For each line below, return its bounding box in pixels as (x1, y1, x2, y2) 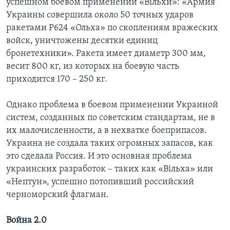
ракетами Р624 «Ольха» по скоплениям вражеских (6, 23, 218, 33)
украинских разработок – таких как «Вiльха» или (6, 164, 213, 174)
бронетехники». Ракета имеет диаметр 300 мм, (6, 48, 206, 59)
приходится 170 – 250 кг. (6, 74, 107, 84)
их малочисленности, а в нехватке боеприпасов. (6, 125, 207, 136)
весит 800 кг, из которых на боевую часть (6, 61, 179, 71)
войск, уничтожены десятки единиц (6, 35, 158, 46)
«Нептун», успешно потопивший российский (6, 177, 194, 187)
